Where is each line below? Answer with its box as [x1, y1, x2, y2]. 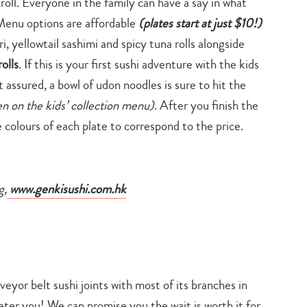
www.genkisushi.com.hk [7, 179, 126, 198]
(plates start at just [138, 13, 231, 32]
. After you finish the [154, 95, 258, 114]
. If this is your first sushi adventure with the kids [19, 54, 259, 73]
